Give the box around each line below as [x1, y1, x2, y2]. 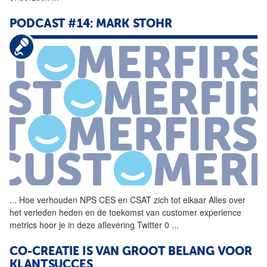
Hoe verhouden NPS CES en [17, 194, 130, 206]
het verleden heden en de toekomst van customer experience [10, 206, 241, 219]
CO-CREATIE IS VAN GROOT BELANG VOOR [10, 246, 252, 259]
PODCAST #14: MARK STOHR [10, 18, 172, 30]
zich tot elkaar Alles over [151, 194, 246, 206]
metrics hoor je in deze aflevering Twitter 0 [10, 219, 172, 231]
